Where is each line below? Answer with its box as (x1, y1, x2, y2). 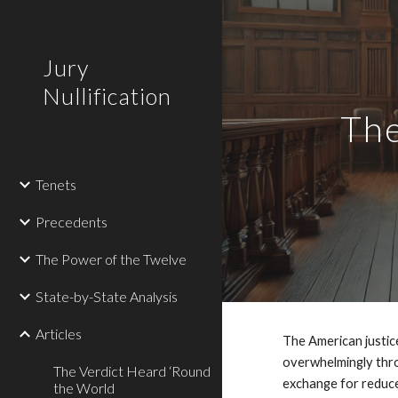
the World (53, 379, 115, 396)
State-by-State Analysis (36, 288, 178, 305)
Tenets (36, 176, 76, 193)
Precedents (36, 213, 107, 230)
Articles (36, 325, 82, 342)
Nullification (43, 83, 171, 109)
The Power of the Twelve (36, 251, 187, 267)
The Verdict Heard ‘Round (53, 362, 211, 379)
